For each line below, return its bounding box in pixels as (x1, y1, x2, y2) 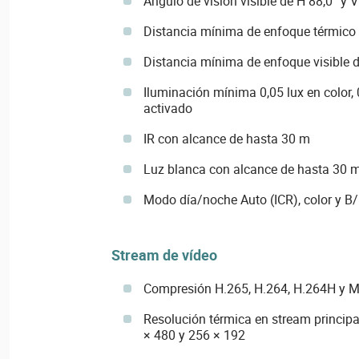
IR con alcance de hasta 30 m (143, 130, 310, 148)
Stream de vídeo (111, 245, 217, 265)
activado (143, 99, 192, 118)
